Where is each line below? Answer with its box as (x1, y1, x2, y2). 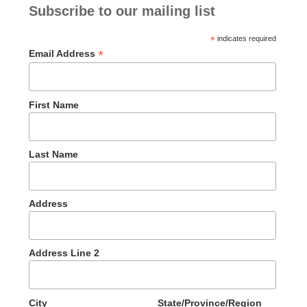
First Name (28, 99, 79, 110)
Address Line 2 (28, 247, 99, 259)
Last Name (28, 148, 78, 160)
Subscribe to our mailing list (28, 3, 215, 19)
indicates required (214, 34, 276, 43)
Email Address (28, 48, 98, 60)
